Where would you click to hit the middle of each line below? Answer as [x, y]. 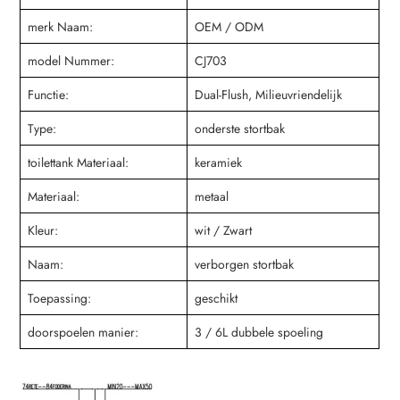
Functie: [49, 95]
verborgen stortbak [245, 265]
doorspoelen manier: [83, 333]
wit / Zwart [224, 231]
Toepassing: [60, 299]
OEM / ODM [229, 27]
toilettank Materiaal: [79, 163]
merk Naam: [61, 27]
